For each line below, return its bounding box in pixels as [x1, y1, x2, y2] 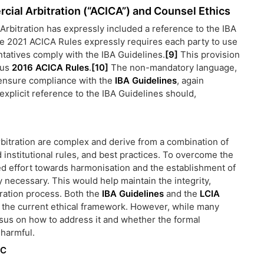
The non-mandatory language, [108, 62, 237, 73]
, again [177, 75, 204, 86]
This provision [178, 49, 240, 60]
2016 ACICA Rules [12, 62, 89, 73]
